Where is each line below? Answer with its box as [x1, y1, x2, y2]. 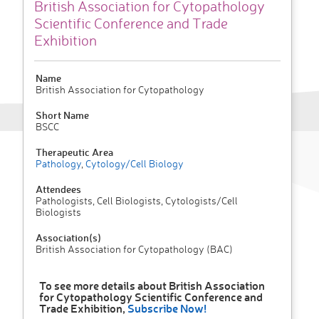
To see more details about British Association [39, 278, 265, 293]
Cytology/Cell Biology [83, 157, 184, 170]
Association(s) [36, 231, 101, 245]
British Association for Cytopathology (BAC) [36, 243, 233, 256]
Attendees [36, 182, 81, 197]
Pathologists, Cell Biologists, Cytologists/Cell [36, 194, 238, 207]
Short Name [36, 108, 89, 122]
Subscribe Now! [127, 300, 206, 316]
